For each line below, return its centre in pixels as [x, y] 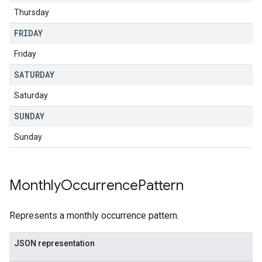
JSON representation [54, 243]
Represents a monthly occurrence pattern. [94, 216]
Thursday [32, 12]
